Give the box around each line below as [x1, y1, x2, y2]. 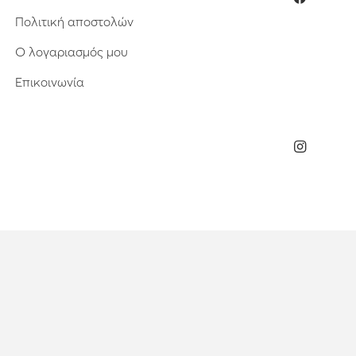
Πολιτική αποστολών [14, 14, 133, 30]
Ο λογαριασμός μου [14, 44, 128, 60]
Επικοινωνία [14, 74, 84, 91]
